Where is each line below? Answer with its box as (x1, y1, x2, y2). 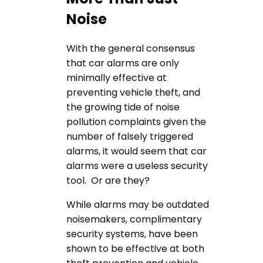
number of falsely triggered (66, 130, 193, 144)
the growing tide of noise (66, 100, 180, 114)
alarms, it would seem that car (66, 144, 207, 159)
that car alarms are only (66, 56, 179, 70)
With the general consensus (66, 42, 195, 56)
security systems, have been (66, 227, 198, 241)
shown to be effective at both (66, 242, 204, 256)
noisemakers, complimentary (66, 213, 202, 227)
